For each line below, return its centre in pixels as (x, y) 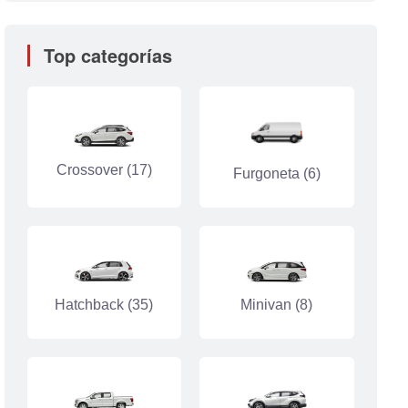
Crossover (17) (104, 169)
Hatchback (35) (104, 304)
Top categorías (107, 56)
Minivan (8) (277, 304)
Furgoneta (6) (276, 174)
